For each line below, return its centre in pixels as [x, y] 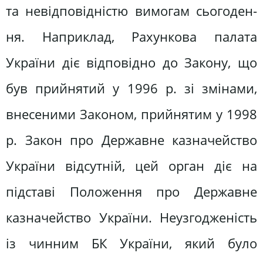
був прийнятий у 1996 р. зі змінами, [131, 89]
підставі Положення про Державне [131, 192]
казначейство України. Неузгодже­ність [131, 218]
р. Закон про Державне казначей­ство [131, 140]
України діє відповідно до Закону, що [131, 63]
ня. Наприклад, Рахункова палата [131, 37]
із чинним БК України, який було [131, 244]
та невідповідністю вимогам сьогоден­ [131, 11]
